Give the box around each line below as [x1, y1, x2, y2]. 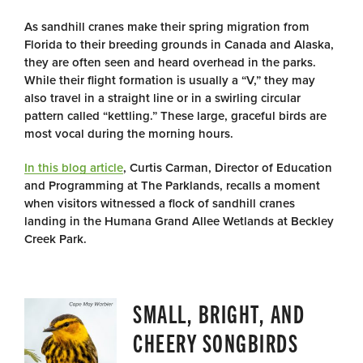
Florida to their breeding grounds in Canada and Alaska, [24, 37, 334, 53]
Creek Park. [24, 232, 87, 247]
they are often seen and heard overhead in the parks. [24, 55, 316, 70]
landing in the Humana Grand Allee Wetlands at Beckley [24, 214, 334, 229]
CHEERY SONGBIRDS [133, 327, 298, 358]
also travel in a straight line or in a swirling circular [24, 91, 301, 106]
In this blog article [24, 160, 123, 176]
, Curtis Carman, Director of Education [123, 160, 332, 176]
